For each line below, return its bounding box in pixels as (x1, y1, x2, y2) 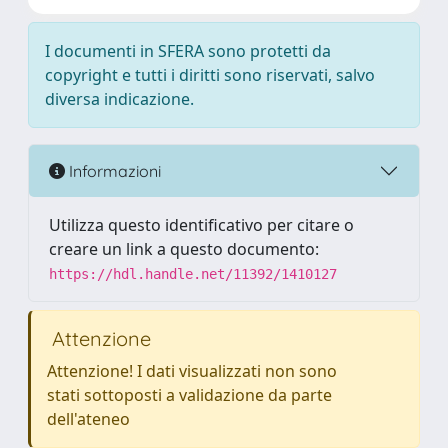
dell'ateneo (47, 408, 130, 430)
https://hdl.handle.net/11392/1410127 (49, 266, 337, 282)
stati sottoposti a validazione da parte (47, 384, 332, 406)
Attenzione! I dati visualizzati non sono (47, 360, 337, 382)
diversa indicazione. (45, 88, 194, 110)
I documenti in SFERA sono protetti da (45, 40, 331, 62)
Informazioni (65, 160, 161, 181)
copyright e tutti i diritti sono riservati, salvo (45, 64, 375, 86)
